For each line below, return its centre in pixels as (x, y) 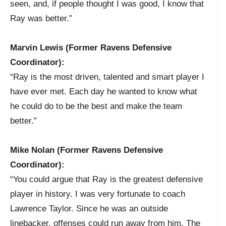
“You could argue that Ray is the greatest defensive (106, 179)
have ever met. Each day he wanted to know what (104, 91)
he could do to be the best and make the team (96, 106)
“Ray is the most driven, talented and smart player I (107, 77)
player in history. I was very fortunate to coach (98, 194)
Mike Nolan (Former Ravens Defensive (87, 150)
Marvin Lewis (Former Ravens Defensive (91, 47)
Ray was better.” (41, 18)
